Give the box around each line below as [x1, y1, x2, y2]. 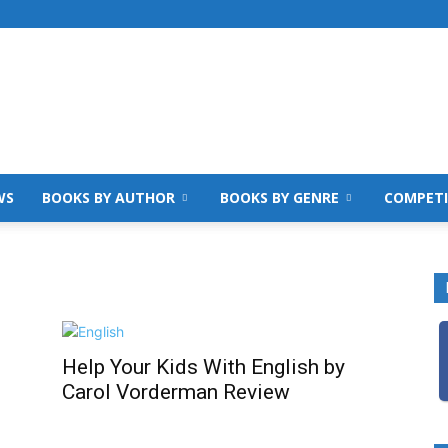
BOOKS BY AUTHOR [42, 188, 175, 207]
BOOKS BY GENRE [220, 188, 339, 207]
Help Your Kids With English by [62, 355, 345, 379]
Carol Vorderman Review [62, 380, 290, 404]
